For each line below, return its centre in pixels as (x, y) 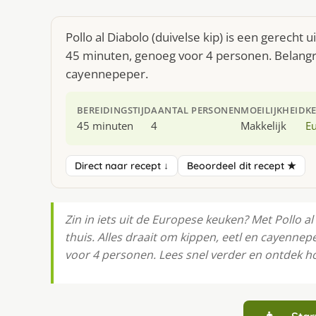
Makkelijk (264, 126)
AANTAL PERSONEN (196, 110)
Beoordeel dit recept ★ (242, 165)
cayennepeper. (107, 74)
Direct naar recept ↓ (122, 165)
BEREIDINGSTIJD (114, 110)
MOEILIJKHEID (273, 110)
